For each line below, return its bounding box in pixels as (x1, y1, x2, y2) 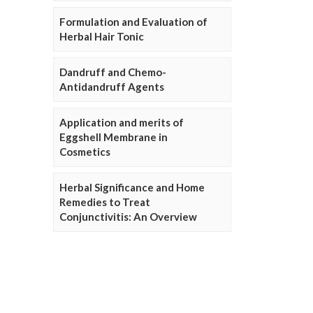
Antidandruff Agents (59, 80, 164, 93)
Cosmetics (59, 145, 110, 158)
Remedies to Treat (59, 196, 150, 208)
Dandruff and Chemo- (59, 66, 166, 78)
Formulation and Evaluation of (59, 15, 208, 28)
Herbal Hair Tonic (59, 30, 144, 43)
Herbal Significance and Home (59, 181, 205, 194)
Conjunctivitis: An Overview (59, 210, 197, 223)
